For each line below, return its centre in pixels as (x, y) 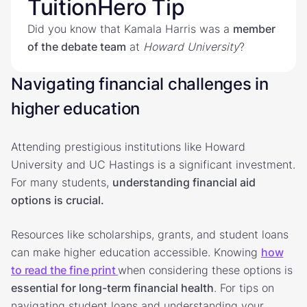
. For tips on (244, 287)
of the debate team (77, 46)
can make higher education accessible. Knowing (136, 252)
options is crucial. (58, 200)
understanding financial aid (184, 182)
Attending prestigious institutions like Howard (128, 146)
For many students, (62, 182)
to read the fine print (65, 270)
